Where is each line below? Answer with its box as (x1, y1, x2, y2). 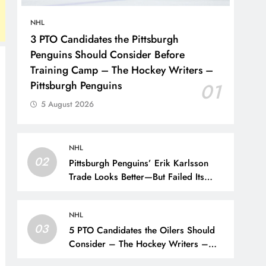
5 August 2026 (41, 98, 94, 110)
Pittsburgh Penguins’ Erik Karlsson (69, 156, 209, 170)
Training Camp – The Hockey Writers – (30, 62, 214, 78)
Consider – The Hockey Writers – (69, 237, 209, 251)
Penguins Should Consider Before (30, 46, 185, 62)
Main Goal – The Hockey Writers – (69, 183, 214, 197)
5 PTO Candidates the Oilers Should (69, 223, 216, 237)
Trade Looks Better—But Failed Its (69, 170, 205, 183)
